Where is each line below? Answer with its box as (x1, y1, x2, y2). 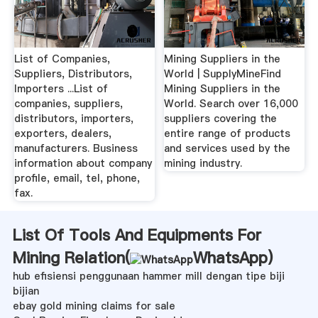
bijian (12, 284, 39, 299)
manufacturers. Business (13, 141, 138, 156)
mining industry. (164, 156, 243, 171)
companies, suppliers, (13, 97, 123, 111)
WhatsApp (192, 247, 268, 269)
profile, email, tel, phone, (13, 171, 140, 186)
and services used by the (164, 141, 291, 156)
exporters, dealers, (13, 126, 111, 141)
